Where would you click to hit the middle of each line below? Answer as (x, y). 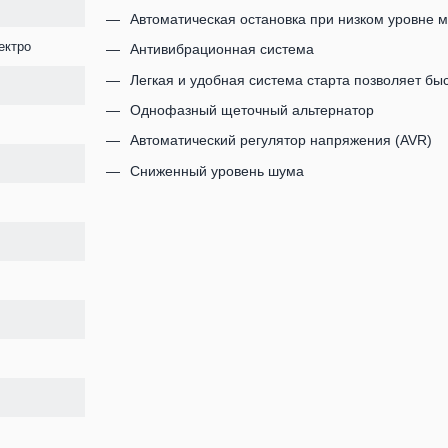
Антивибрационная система (221, 49)
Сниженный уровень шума (216, 170)
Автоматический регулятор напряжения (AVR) (280, 140)
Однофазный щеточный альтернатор (251, 109)
